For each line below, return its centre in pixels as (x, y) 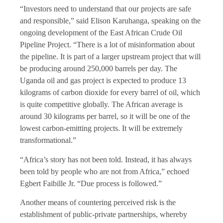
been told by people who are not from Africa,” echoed (105, 171)
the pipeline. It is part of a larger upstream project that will (110, 57)
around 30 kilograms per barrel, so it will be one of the (105, 116)
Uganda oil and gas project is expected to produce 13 (103, 81)
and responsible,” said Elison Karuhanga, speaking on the (110, 21)
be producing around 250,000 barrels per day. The (99, 69)
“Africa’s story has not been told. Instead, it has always (106, 159)
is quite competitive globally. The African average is (101, 105)
